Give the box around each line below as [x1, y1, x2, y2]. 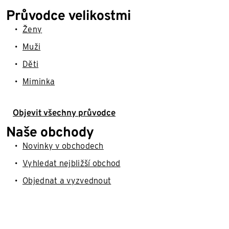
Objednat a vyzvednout [22, 176, 111, 186]
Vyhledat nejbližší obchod [22, 158, 121, 168]
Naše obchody [6, 124, 94, 140]
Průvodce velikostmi [6, 7, 131, 23]
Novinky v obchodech [22, 141, 104, 151]
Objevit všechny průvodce [13, 107, 116, 118]
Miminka [22, 77, 55, 86]
